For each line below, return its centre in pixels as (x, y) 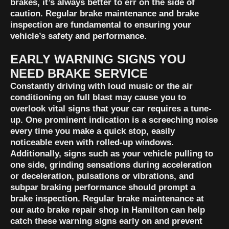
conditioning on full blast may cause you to (98, 98)
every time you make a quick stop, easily (93, 131)
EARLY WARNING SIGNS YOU (98, 59)
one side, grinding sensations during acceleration (111, 165)
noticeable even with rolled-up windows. (92, 143)
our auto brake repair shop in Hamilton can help (108, 210)
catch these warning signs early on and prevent (106, 221)
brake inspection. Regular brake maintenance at (107, 199)
